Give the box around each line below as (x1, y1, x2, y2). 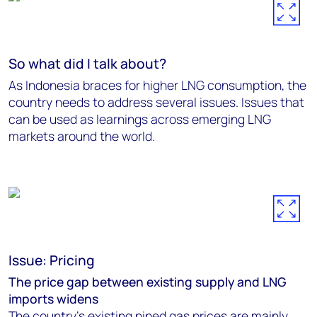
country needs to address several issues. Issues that (8, 93, 304, 110)
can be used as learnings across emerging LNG (8, 110, 271, 127)
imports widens (8, 290, 98, 307)
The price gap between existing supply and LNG (8, 273, 287, 290)
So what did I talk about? (8, 54, 166, 73)
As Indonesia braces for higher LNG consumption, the (8, 76, 306, 93)
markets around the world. (8, 127, 155, 144)
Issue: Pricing (8, 251, 95, 270)
